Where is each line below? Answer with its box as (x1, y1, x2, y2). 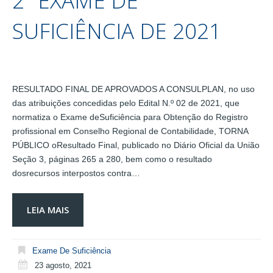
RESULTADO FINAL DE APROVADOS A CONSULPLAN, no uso (12, 84, 255, 94)
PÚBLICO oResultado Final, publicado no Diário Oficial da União (12, 140, 260, 150)
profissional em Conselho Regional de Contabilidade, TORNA (12, 126, 248, 136)
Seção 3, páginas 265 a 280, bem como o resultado (12, 154, 212, 164)
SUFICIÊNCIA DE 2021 (12, 16, 221, 45)
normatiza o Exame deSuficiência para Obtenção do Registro (12, 112, 248, 122)
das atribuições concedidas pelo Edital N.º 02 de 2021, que (12, 98, 239, 108)
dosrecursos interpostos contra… (12, 168, 140, 178)
